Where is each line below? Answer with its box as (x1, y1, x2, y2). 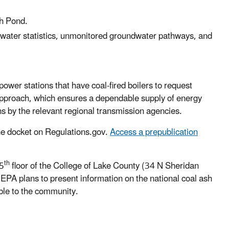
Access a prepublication (110, 123, 198, 142)
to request (153, 76, 192, 95)
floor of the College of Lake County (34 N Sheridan (10, 156, 199, 175)
